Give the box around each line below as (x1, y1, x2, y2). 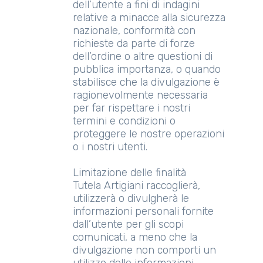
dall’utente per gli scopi (73, 218, 184, 231)
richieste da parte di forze (73, 37, 195, 50)
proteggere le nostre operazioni (73, 127, 224, 140)
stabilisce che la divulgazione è (73, 76, 220, 89)
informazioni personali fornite (73, 205, 214, 218)
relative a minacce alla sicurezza (73, 11, 225, 24)
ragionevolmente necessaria (73, 89, 208, 102)
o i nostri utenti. (73, 140, 147, 153)
